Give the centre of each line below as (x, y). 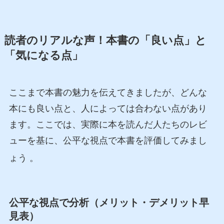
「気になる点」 (43, 56)
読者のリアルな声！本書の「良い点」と (105, 41)
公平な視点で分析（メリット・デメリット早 (109, 202)
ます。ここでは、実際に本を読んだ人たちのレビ (108, 125)
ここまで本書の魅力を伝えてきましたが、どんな (108, 93)
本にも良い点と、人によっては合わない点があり (108, 109)
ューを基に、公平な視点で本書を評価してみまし (108, 141)
